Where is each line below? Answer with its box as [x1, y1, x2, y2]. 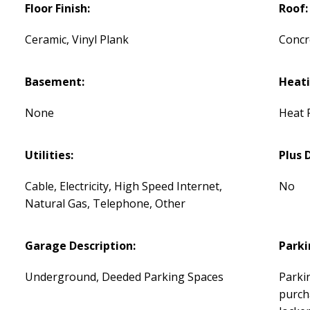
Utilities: [25, 147, 74, 163]
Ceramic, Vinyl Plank [25, 32, 129, 48]
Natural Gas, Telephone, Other [25, 196, 186, 212]
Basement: [25, 74, 85, 90]
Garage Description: [25, 238, 136, 254]
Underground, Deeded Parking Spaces [25, 269, 224, 285]
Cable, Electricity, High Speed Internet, [25, 179, 223, 194]
